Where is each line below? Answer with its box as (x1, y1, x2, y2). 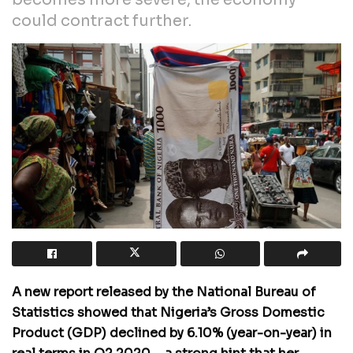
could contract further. (12, 10, 191, 31)
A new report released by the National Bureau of (12, 284, 316, 301)
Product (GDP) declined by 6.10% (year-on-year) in (12, 325, 332, 342)
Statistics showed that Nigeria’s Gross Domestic (12, 304, 325, 321)
